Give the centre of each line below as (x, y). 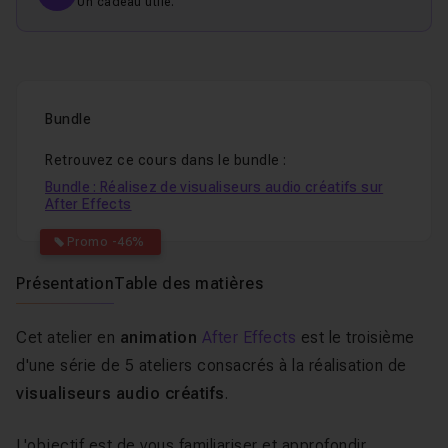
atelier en (83, 337)
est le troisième (357, 337)
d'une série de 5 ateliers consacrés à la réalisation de (211, 365)
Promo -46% (105, 242)
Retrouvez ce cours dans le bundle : (166, 160)
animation (160, 337)
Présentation (65, 283)
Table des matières (188, 283)
